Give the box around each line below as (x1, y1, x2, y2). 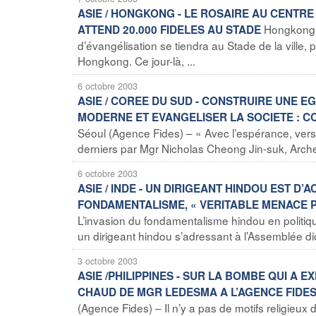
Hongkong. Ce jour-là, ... (78, 52, 195, 68)
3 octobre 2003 (78, 254, 138, 267)
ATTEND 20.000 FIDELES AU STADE (78, 21, 261, 37)
